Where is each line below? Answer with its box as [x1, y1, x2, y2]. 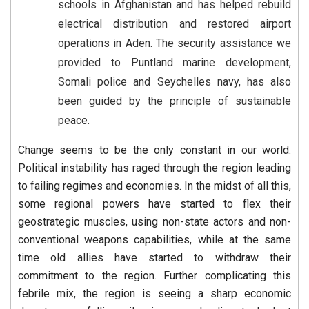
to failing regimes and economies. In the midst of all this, [18, 179, 291, 193]
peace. [58, 114, 90, 128]
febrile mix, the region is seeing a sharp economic [18, 287, 291, 301]
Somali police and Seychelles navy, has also [58, 75, 291, 89]
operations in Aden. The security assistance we [58, 37, 291, 50]
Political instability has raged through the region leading [18, 161, 291, 175]
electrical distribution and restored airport [58, 17, 291, 31]
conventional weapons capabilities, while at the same [18, 233, 291, 247]
